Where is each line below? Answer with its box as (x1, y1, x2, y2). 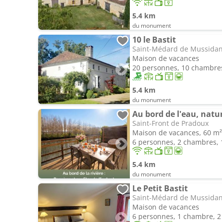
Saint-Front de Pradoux (132, 118, 209, 128)
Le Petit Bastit (132, 183, 188, 194)
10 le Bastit (132, 34, 176, 45)
